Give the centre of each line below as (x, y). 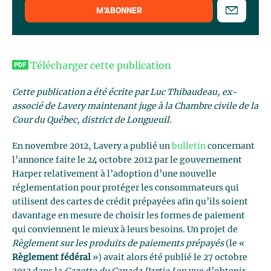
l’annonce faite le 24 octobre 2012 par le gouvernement (127, 160)
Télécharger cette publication (101, 66)
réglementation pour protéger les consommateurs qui (126, 188)
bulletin (189, 146)
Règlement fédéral (51, 258)
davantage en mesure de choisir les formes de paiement (129, 216)
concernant (230, 146)
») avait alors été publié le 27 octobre (169, 258)
